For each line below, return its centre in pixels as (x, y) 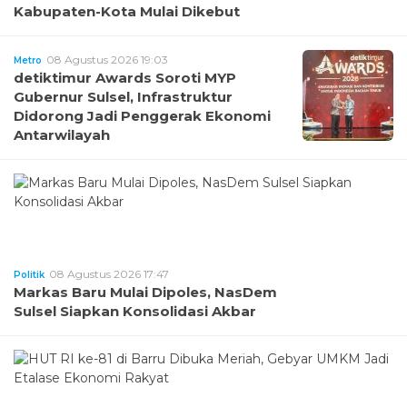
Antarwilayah (62, 134)
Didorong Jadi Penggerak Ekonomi (142, 115)
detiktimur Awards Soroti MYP (125, 77)
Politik (29, 274)
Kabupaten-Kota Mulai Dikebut (127, 11)
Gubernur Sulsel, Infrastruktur (123, 96)
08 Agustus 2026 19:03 (107, 59)
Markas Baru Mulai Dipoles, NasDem (145, 292)
